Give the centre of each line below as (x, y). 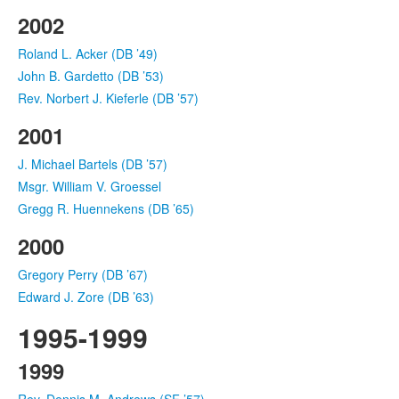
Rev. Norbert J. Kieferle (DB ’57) (108, 98)
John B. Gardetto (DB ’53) (91, 75)
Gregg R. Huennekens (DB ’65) (106, 208)
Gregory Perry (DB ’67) (83, 274)
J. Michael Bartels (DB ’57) (93, 163)
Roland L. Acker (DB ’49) (88, 53)
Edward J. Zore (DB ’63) (86, 296)
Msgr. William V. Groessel (90, 186)
